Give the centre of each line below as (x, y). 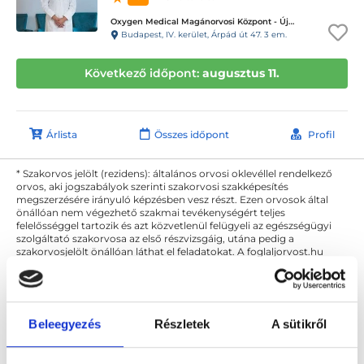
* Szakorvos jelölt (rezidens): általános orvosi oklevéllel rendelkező (174, 173)
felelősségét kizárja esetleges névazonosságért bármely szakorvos (176, 264)
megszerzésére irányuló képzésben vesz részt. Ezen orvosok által (172, 199)
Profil (321, 134)
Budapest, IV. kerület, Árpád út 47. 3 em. (203, 34)
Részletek (182, 323)
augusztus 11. (241, 73)
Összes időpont (191, 134)
